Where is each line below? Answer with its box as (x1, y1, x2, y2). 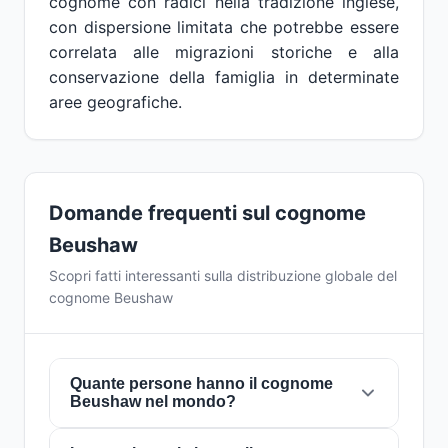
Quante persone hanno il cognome (70, 375, 333, 392)
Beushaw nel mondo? (70, 393, 236, 410)
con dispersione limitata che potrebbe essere (49, 17, 399, 37)
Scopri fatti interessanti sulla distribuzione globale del (49, 267, 397, 284)
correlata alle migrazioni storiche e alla (49, 42, 399, 62)
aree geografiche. (49, 92, 182, 112)
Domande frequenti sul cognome (49, 201, 366, 225)
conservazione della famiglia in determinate (49, 67, 399, 87)
